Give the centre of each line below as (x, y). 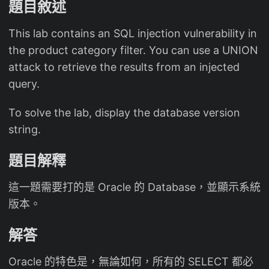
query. (24, 84)
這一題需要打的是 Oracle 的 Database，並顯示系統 (134, 187)
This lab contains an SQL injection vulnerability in (133, 34)
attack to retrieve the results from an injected (124, 67)
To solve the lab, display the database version (124, 113)
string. (25, 130)
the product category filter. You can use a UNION (133, 50)
